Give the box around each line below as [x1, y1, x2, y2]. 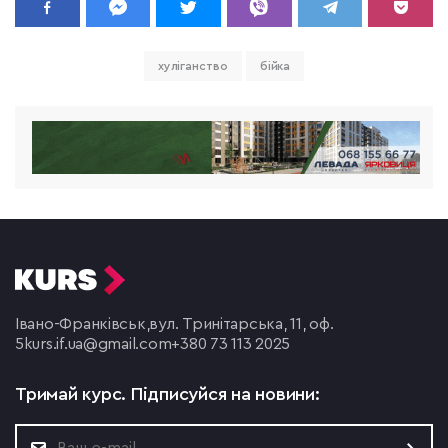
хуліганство [157, 60, 228, 73]
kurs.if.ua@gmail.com [23, 336, 172, 353]
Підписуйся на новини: [130, 385, 320, 404]
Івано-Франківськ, [15, 316, 150, 333]
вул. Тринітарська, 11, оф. [149, 316, 334, 333]
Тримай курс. [15, 385, 131, 404]
